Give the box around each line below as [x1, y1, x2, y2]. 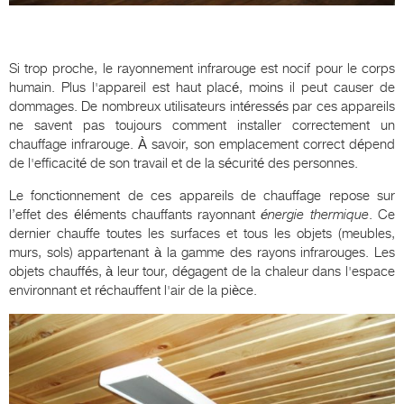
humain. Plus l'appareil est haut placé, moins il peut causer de [9, 78, 395, 96]
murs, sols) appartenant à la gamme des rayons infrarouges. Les [9, 243, 395, 261]
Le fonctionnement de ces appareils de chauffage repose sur [9, 187, 395, 204]
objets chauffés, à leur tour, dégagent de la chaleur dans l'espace [9, 262, 395, 280]
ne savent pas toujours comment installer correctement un [9, 116, 395, 133]
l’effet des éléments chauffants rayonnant [9, 206, 262, 223]
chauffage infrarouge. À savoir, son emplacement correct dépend [9, 135, 395, 152]
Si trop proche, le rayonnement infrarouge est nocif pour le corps [9, 60, 395, 77]
